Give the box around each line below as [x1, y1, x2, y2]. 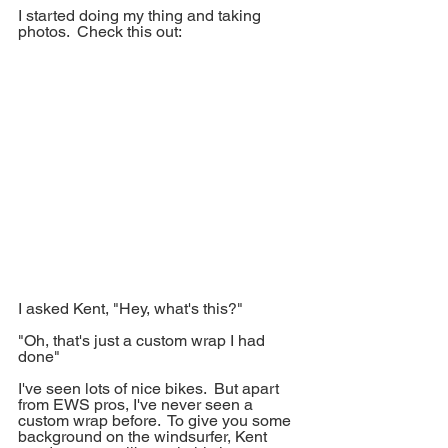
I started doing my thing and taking [18, 6, 265, 26]
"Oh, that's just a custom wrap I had [18, 331, 269, 351]
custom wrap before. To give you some [18, 411, 295, 431]
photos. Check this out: [18, 22, 182, 42]
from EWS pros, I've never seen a [18, 395, 257, 415]
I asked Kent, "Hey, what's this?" [18, 299, 243, 319]
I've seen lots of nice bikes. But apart [18, 379, 283, 399]
